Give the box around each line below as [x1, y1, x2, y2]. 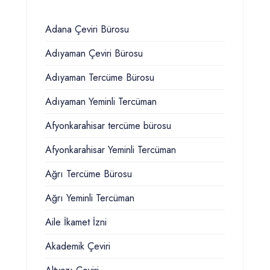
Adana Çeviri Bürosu [45, 22, 129, 37]
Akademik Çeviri [45, 239, 110, 254]
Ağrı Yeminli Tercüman [45, 191, 134, 206]
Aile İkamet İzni [45, 215, 107, 230]
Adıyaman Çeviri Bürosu [45, 46, 143, 61]
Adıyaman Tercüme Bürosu [45, 71, 154, 85]
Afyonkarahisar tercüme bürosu [45, 119, 171, 133]
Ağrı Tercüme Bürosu [45, 167, 132, 181]
